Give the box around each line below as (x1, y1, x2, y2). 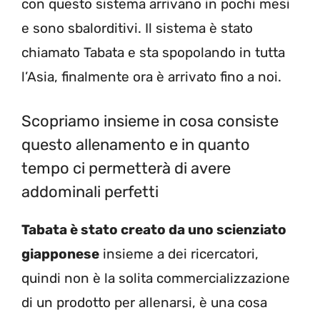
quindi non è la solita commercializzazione (21, 270, 290, 287)
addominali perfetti (21, 182, 159, 202)
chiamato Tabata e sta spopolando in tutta (21, 44, 285, 61)
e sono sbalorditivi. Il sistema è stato (21, 19, 253, 36)
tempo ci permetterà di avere (21, 159, 231, 179)
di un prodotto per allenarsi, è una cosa (21, 294, 267, 311)
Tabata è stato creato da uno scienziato (21, 221, 286, 239)
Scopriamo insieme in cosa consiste (21, 111, 279, 131)
